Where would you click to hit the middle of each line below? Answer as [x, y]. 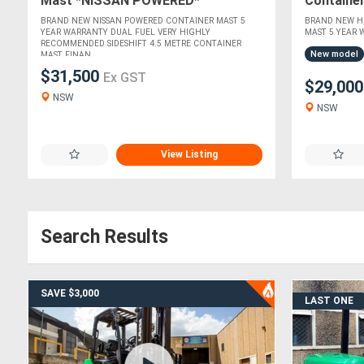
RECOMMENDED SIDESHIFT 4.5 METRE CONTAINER [141, 44]
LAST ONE [329, 301]
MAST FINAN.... [71, 55]
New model [335, 54]
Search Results [104, 237]
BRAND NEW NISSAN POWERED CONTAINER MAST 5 [143, 21]
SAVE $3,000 [70, 293]
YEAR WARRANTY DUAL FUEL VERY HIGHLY [126, 32]
